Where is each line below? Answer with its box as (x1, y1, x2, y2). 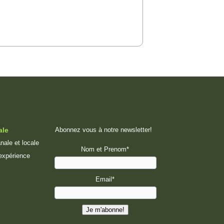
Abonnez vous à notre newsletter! (54, 126, 152, 133)
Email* (95, 175, 114, 183)
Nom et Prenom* (81, 145, 129, 153)
